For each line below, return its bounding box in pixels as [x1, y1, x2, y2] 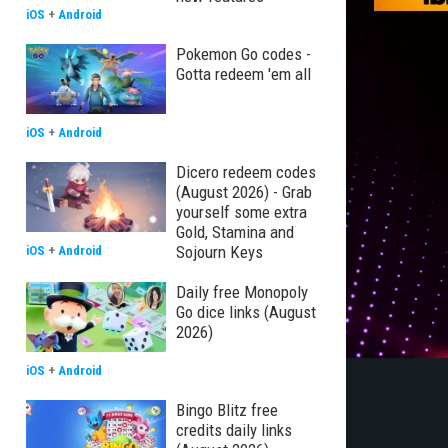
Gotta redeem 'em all [176, 64, 311, 84]
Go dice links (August [176, 302, 316, 322]
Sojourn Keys [176, 242, 263, 262]
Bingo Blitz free [176, 400, 278, 420]
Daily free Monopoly [176, 282, 308, 302]
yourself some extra [176, 202, 307, 222]
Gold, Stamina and [176, 222, 294, 242]
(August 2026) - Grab [176, 182, 312, 202]
